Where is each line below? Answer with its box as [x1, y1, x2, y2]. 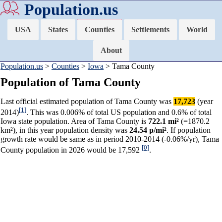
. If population [166, 126, 211, 135]
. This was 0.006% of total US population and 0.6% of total [26, 108, 212, 117]
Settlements [131, 25, 169, 34]
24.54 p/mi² [129, 126, 166, 135]
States [48, 25, 68, 34]
